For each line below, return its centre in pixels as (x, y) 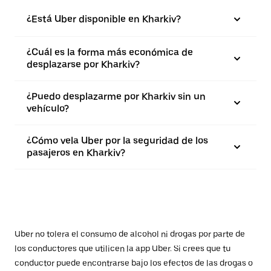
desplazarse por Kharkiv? (83, 65)
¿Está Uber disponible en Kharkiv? (104, 19)
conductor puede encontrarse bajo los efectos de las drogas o (134, 263)
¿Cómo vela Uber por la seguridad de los (117, 141)
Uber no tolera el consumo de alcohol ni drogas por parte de (130, 234)
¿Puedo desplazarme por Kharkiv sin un (116, 97)
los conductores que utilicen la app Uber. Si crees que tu (122, 249)
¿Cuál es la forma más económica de (110, 53)
